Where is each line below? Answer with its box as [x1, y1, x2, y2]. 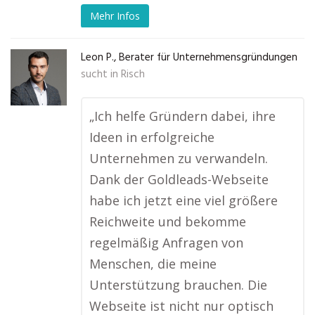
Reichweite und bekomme [89, 213, 246, 231]
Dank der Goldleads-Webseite [89, 171, 269, 188]
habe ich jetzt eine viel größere [89, 192, 278, 210]
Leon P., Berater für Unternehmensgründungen [81, 49, 297, 67]
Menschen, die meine [89, 255, 217, 273]
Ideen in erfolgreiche [89, 129, 214, 146]
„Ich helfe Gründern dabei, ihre [89, 108, 276, 125]
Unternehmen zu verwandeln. [89, 150, 268, 167]
